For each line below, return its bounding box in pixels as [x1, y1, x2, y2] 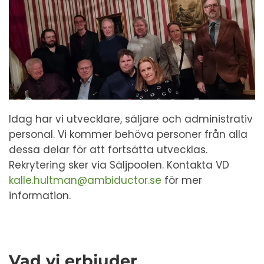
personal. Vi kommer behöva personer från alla [9, 127, 247, 141]
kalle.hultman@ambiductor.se [9, 173, 161, 187]
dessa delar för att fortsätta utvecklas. [9, 142, 207, 157]
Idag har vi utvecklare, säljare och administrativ [9, 111, 253, 126]
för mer [161, 173, 202, 187]
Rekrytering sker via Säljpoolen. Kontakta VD [9, 157, 229, 172]
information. [9, 188, 71, 203]
